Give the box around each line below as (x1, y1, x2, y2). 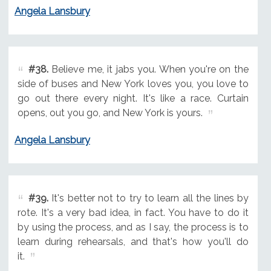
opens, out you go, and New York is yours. (17, 106, 203, 119)
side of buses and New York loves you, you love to (17, 77, 249, 90)
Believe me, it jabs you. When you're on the (48, 63, 249, 75)
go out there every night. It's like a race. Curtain (17, 92, 249, 104)
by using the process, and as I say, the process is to (17, 221, 249, 233)
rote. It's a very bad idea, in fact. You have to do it (17, 206, 249, 218)
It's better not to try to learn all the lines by (48, 192, 249, 204)
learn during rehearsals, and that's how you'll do (17, 235, 249, 247)
